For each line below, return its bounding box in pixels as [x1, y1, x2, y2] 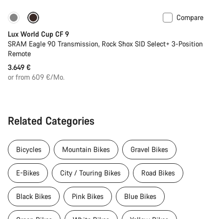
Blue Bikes [124, 191, 156, 201]
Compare [176, 12, 203, 22]
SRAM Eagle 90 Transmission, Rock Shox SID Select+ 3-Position [8, 39, 203, 48]
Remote [8, 48, 31, 58]
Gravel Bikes [131, 144, 168, 154]
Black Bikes [16, 191, 51, 201]
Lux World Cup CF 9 [8, 29, 69, 39]
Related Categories [8, 113, 94, 128]
